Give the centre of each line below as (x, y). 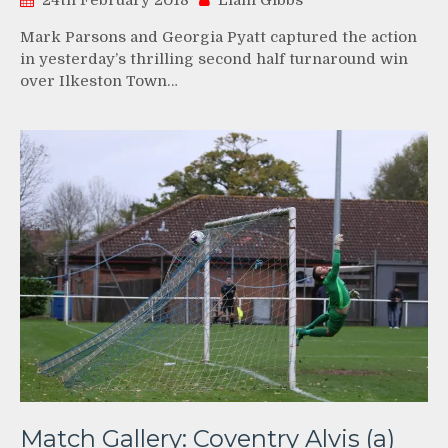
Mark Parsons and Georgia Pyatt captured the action (218, 37)
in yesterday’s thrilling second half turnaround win (214, 59)
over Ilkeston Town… (99, 81)
